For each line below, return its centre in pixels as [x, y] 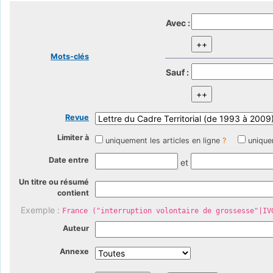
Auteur [76, 228]
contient [73, 193]
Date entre [69, 160]
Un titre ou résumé [54, 182]
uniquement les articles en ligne [163, 140]
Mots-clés [70, 56]
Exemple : [41, 210]
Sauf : [177, 72]
